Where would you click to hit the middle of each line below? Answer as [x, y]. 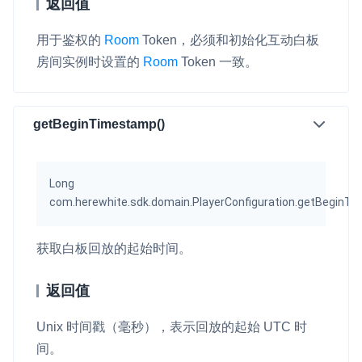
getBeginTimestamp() [99, 124]
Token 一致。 [218, 61]
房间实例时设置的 [90, 61]
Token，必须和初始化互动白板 [229, 40]
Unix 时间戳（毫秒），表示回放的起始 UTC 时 [172, 326]
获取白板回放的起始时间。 [114, 248]
